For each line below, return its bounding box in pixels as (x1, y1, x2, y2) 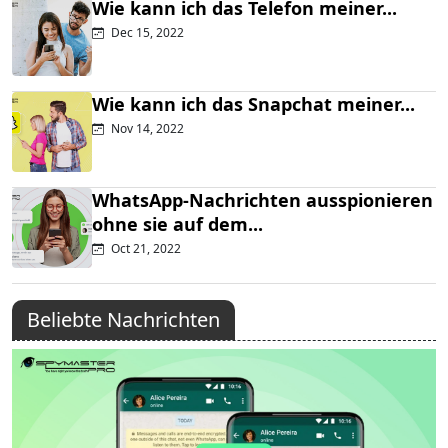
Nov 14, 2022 (108, 120, 184, 138)
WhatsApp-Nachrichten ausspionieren (92, 188, 433, 213)
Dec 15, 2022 (108, 24, 184, 42)
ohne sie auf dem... (92, 212, 263, 237)
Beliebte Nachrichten (27, 306, 220, 334)
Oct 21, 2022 (108, 240, 181, 258)
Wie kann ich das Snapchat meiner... (92, 92, 415, 117)
